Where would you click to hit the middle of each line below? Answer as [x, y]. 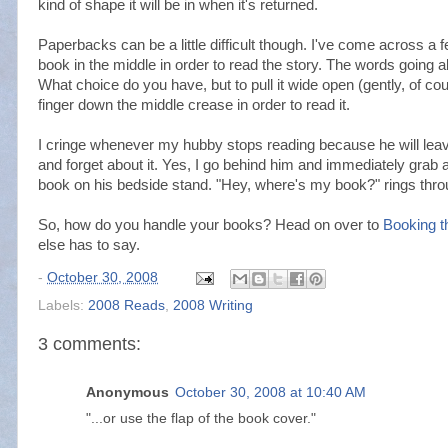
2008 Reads [126, 305]
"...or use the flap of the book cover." [201, 418]
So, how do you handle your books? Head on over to [210, 225]
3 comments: [89, 343]
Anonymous [127, 392]
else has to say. [89, 245]
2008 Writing [213, 305]
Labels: [63, 305]
